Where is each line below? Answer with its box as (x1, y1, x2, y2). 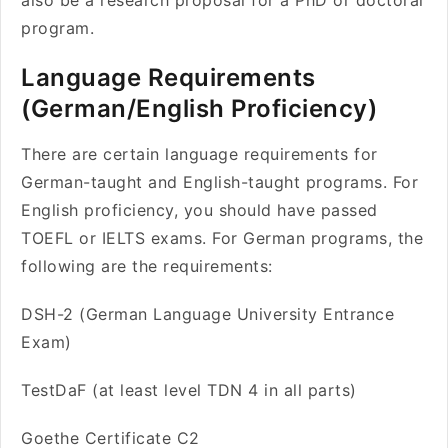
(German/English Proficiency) (21, 94, 377, 123)
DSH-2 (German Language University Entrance (21, 304, 394, 324)
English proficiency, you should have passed (21, 200, 378, 220)
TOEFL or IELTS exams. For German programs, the (21, 228, 423, 248)
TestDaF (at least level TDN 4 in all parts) (21, 380, 357, 400)
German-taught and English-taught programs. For (21, 172, 418, 192)
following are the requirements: (21, 256, 273, 276)
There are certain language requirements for (21, 144, 378, 164)
